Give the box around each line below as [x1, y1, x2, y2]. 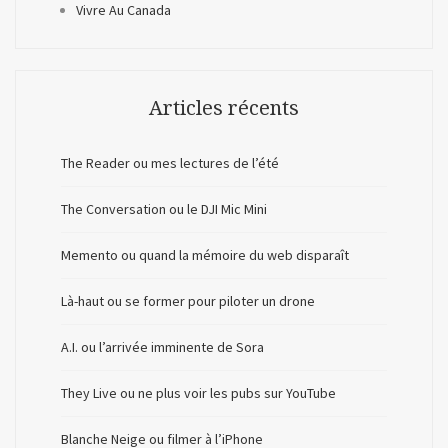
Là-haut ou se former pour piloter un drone [61, 291, 315, 310]
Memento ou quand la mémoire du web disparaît [61, 245, 349, 264]
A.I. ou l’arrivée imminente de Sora [61, 337, 264, 356]
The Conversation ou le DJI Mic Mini [61, 199, 267, 218]
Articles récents [149, 95, 299, 120]
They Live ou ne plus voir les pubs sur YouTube [61, 383, 336, 402]
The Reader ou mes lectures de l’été [61, 153, 279, 172]
